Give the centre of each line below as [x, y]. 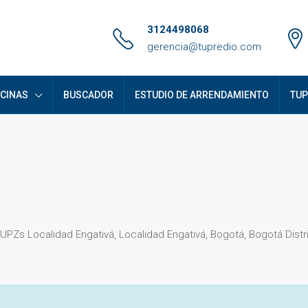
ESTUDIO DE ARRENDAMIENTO [202, 95]
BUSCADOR [88, 95]
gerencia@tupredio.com [204, 47]
